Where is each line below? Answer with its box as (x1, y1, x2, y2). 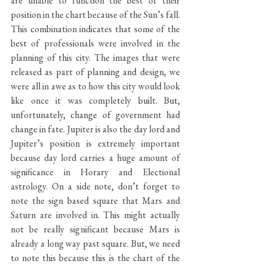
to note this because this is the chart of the (11, 251, 180, 264)
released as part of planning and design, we (11, 65, 180, 78)
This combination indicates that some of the (11, 22, 180, 35)
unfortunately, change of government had (11, 108, 180, 121)
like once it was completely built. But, (11, 94, 180, 107)
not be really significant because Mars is (11, 222, 180, 235)
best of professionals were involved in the (11, 36, 180, 49)
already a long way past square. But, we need (11, 237, 180, 250)
